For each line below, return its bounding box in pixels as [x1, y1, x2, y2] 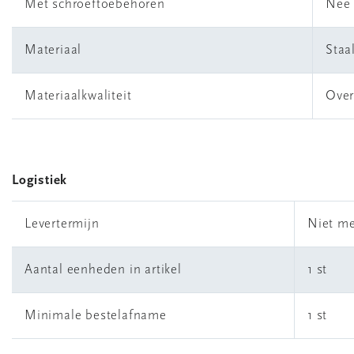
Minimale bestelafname [24, 309, 167, 322]
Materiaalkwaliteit [24, 89, 132, 103]
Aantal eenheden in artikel [24, 263, 182, 277]
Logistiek [12, 174, 68, 187]
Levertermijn [24, 217, 100, 231]
